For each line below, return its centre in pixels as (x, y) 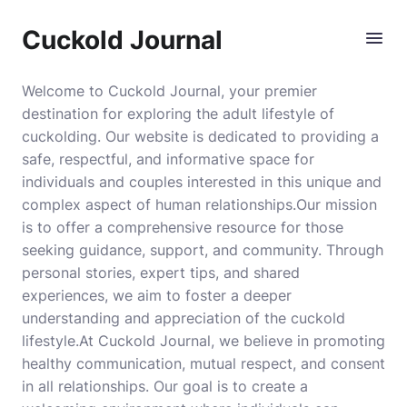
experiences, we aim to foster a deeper (157, 295)
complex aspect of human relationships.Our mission (199, 204)
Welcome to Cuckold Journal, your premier (169, 91)
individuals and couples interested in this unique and (202, 182)
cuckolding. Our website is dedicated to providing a (200, 136)
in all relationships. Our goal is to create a (165, 386)
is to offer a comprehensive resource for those (183, 227)
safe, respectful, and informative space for (168, 159)
